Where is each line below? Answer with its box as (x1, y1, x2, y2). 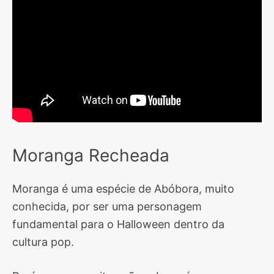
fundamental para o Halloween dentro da (12, 218, 224, 231)
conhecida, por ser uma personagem (12, 200, 202, 213)
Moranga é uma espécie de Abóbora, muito (12, 182, 234, 195)
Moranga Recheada (12, 145, 169, 166)
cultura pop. (12, 235, 74, 248)
